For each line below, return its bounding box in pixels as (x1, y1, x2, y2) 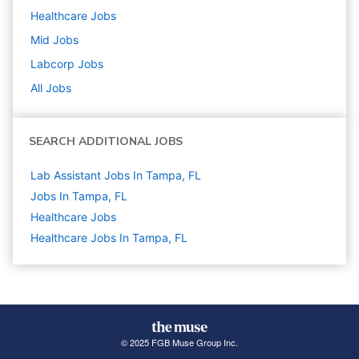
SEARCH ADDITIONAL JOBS (29, 134, 183, 150)
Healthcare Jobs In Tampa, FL (30, 231, 188, 245)
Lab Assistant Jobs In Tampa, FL (30, 168, 201, 183)
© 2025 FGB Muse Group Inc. (120, 336, 238, 349)
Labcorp (30, 57, 75, 71)
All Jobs (30, 81, 71, 95)
